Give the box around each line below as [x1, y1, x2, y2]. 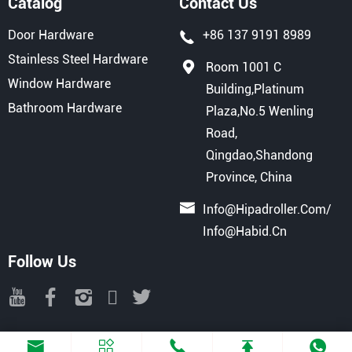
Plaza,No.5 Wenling [206, 104, 314, 119]
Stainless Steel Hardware [8, 52, 148, 68]
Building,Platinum [206, 82, 305, 97]
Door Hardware [8, 27, 93, 43]
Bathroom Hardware [8, 101, 122, 116]
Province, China [206, 170, 293, 185]
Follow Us [8, 252, 76, 272]
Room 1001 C [206, 60, 282, 75]
